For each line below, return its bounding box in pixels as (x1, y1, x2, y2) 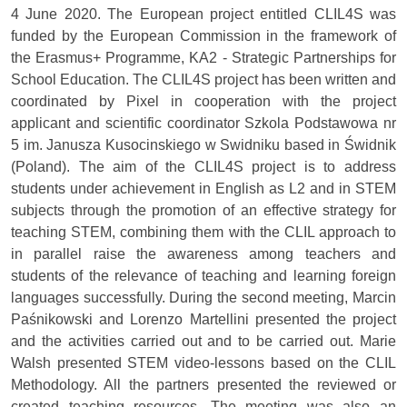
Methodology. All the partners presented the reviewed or (11, 376, 396, 392)
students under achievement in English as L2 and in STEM (11, 180, 396, 196)
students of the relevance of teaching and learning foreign (11, 267, 396, 283)
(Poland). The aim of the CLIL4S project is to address (11, 158, 396, 174)
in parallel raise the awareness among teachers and (11, 245, 396, 262)
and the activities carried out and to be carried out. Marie (11, 333, 396, 349)
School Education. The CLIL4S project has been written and (11, 71, 396, 87)
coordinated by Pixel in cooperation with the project (11, 93, 396, 109)
